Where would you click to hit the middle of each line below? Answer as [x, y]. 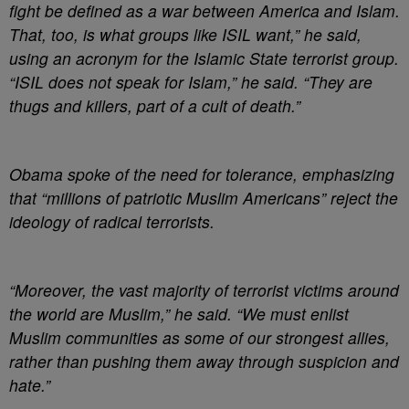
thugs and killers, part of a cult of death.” [155, 105]
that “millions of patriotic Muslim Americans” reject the [204, 198]
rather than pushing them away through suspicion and [204, 361]
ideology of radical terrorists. [112, 221]
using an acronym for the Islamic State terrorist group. [204, 58]
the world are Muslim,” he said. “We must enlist [179, 314]
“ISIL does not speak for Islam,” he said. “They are [191, 82]
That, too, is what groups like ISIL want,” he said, [185, 34]
